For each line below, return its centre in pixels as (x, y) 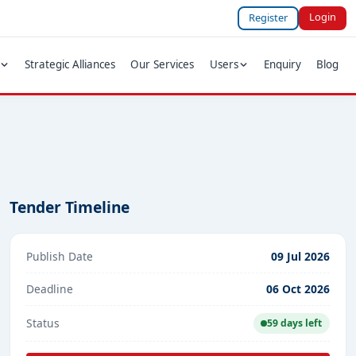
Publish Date (60, 256)
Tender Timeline (70, 207)
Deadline (50, 288)
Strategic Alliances (70, 65)
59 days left (295, 323)
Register (269, 18)
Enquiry (283, 65)
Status (43, 323)
